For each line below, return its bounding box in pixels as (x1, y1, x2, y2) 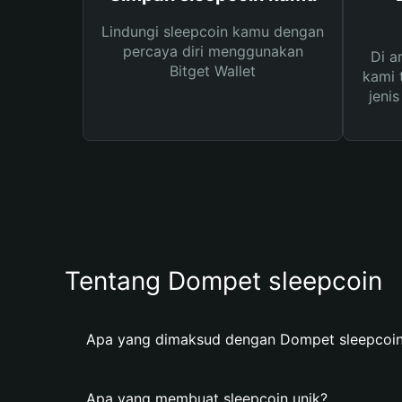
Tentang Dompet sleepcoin (65, 266, 382, 296)
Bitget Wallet (170, 62, 256, 80)
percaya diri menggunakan (122, 42, 303, 60)
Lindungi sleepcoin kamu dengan (101, 22, 324, 40)
